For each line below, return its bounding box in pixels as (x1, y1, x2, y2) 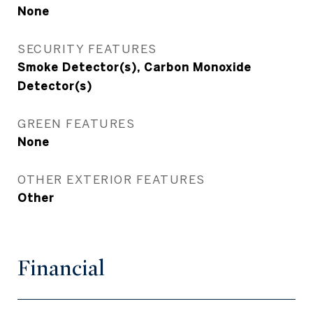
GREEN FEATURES (17, 117, 135, 130)
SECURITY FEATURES (17, 42, 157, 55)
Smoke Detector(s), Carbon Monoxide (17, 61, 252, 73)
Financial (17, 255, 105, 282)
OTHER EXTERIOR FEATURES (17, 173, 205, 186)
